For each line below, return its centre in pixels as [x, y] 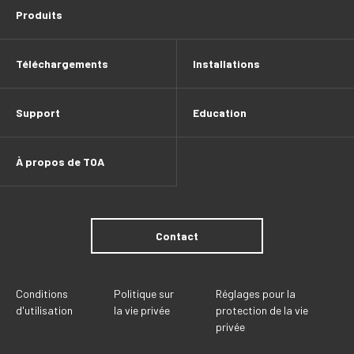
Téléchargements [62, 64]
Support [38, 113]
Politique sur [143, 294]
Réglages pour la [255, 294]
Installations [226, 64]
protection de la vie [262, 310]
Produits [39, 15]
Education [220, 113]
